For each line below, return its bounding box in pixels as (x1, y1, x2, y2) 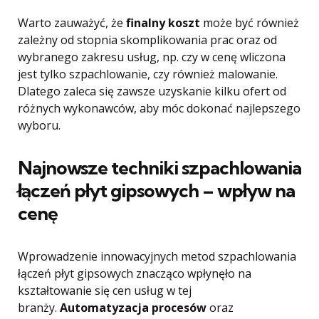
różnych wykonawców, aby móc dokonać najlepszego (18, 100, 300, 116)
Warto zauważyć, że (18, 15, 126, 31)
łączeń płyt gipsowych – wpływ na (18, 179, 295, 202)
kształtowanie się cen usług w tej (18, 283, 192, 298)
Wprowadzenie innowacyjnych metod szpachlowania (18, 249, 296, 264)
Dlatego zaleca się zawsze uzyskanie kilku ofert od (18, 83, 286, 99)
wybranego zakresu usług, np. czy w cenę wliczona (18, 49, 286, 65)
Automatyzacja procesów (60, 300, 206, 315)
